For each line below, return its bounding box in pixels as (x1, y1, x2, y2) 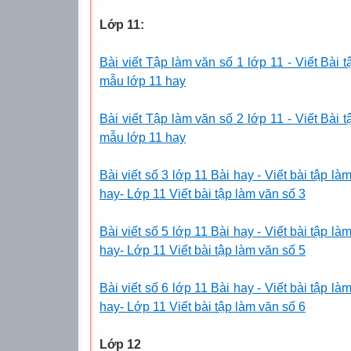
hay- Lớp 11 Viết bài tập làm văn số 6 (100, 299, 306, 313)
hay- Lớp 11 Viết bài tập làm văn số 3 (100, 186, 306, 201)
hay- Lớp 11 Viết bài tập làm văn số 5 (100, 243, 306, 257)
